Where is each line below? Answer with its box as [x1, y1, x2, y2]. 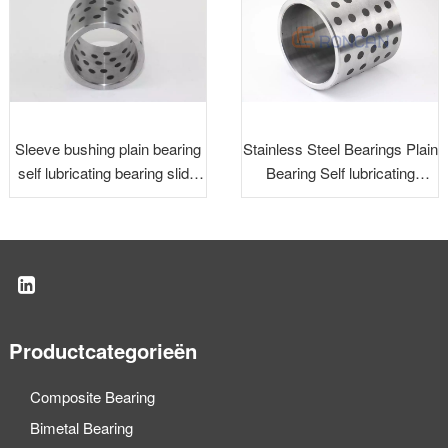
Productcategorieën [8, 336, 197, 366]
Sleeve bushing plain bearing [14, 138, 201, 160]
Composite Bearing [30, 386, 156, 408]
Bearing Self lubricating [265, 162, 415, 184]
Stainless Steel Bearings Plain [242, 138, 438, 160]
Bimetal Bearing [30, 417, 134, 439]
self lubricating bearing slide [18, 162, 198, 184]
